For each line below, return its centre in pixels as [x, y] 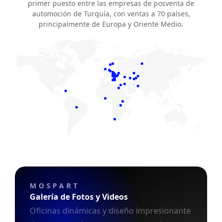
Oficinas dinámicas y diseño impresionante [110, 210]
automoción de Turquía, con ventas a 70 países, [111, 13]
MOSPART [55, 185]
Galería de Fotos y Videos [79, 196]
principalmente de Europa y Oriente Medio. [111, 24]
